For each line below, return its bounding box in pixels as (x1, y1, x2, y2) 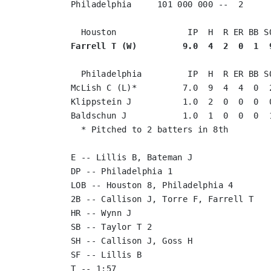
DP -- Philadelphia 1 (71, 166, 172, 176)
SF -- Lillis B (71, 250, 142, 260)
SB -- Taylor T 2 (71, 222, 152, 232)
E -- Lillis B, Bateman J (71, 152, 193, 162)
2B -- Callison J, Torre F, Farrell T (71, 194, 254, 204)
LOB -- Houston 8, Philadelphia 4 (71, 180, 233, 190)
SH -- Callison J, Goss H (71, 236, 193, 246)
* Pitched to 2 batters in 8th (71, 125, 229, 134)
